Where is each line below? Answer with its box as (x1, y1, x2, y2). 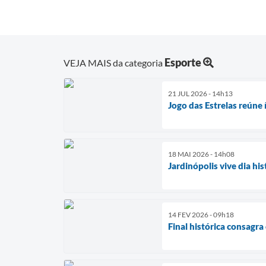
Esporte (164, 55, 201, 69)
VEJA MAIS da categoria (64, 56, 164, 68)
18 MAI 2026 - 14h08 (168, 149, 235, 159)
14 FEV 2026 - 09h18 (168, 210, 234, 219)
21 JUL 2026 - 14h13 (168, 88, 233, 98)
